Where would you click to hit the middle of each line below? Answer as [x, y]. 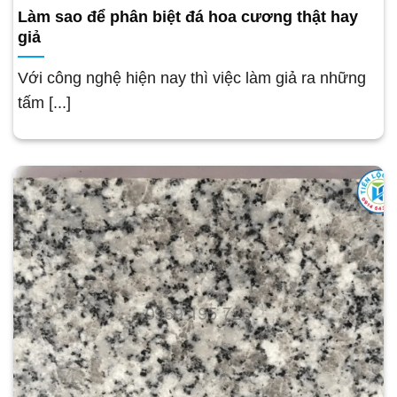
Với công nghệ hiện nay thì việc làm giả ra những [192, 78]
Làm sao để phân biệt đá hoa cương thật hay [188, 16]
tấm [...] [44, 102]
